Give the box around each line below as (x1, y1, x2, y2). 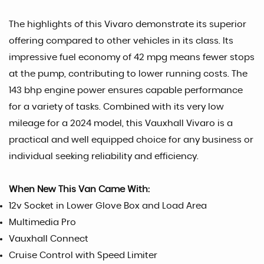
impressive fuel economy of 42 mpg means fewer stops (9, 53, 255, 62)
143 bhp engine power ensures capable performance (9, 86, 243, 95)
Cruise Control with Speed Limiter (9, 251, 157, 260)
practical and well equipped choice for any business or (9, 136, 253, 144)
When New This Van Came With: (9, 185, 150, 194)
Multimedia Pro (9, 218, 76, 227)
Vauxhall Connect (9, 235, 88, 243)
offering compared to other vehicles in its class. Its (9, 37, 233, 45)
